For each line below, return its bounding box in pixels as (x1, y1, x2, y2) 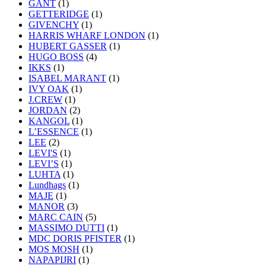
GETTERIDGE (28, 8, 89, 19)
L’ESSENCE (28, 126, 79, 137)
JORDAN (28, 104, 67, 115)
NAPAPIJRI (28, 254, 76, 265)
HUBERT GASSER (28, 40, 107, 51)
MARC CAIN (28, 211, 83, 222)
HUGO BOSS (28, 51, 84, 62)
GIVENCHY (28, 19, 79, 30)
